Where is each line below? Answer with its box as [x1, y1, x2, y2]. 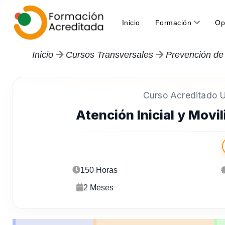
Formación [155, 18, 194, 27]
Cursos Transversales [66, 50, 156, 60]
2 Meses [83, 183, 114, 192]
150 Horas [80, 166, 118, 174]
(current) [139, 18, 170, 26]
